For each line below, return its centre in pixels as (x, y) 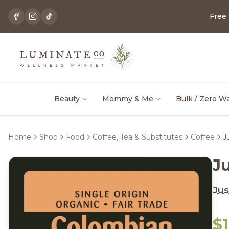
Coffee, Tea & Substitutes (138, 137)
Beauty (67, 99)
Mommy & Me (128, 99)
